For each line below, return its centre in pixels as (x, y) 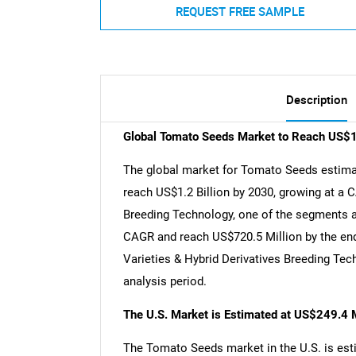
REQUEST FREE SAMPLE (240, 11)
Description (316, 100)
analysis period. (164, 282)
